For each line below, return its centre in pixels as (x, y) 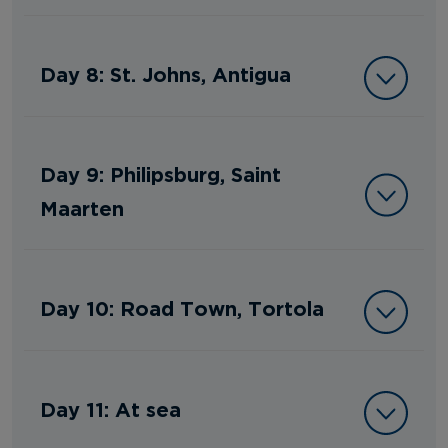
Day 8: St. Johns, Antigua (165, 73)
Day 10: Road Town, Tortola (182, 307)
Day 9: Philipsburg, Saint (160, 173)
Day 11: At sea (110, 408)
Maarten (82, 207)
